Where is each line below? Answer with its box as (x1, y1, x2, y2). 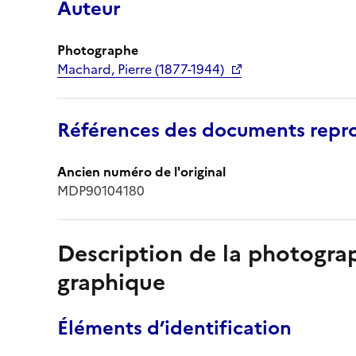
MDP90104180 (57, 180, 145, 200)
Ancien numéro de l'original (57, 161, 226, 181)
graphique (57, 265, 165, 299)
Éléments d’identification (57, 313, 292, 342)
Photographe (57, 40, 138, 60)
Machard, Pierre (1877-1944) (57, 59, 224, 79)
